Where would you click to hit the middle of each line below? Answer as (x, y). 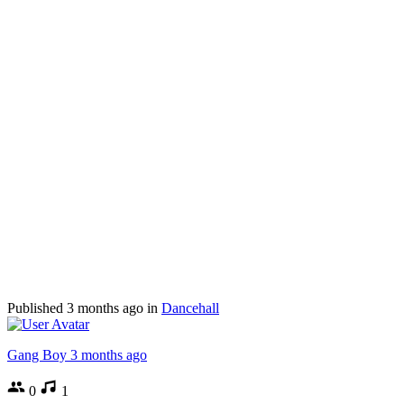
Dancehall (190, 308)
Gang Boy (37, 354)
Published (37, 308)
